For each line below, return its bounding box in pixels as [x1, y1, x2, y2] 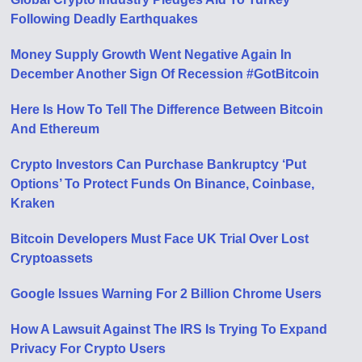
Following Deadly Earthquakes [11, 11, 199, 26]
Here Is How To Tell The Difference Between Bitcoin [11, 102, 324, 116]
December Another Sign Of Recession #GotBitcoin [11, 66, 320, 81]
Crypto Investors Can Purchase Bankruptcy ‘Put [11, 157, 307, 171]
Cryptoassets [11, 250, 94, 265]
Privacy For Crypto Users [11, 341, 166, 356]
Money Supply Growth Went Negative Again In [11, 47, 293, 61]
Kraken [11, 196, 56, 210]
